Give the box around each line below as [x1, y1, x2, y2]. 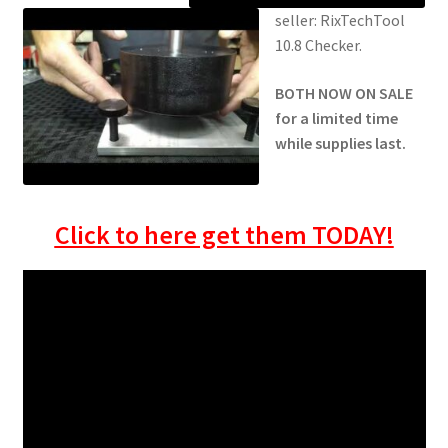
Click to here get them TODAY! [54, 219, 394, 252]
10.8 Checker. [274, 35, 362, 56]
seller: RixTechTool [274, 10, 405, 31]
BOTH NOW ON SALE [274, 82, 413, 103]
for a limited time [274, 107, 398, 128]
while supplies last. [274, 132, 406, 153]
